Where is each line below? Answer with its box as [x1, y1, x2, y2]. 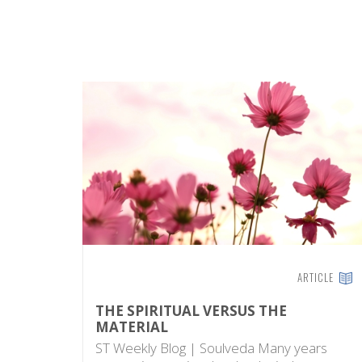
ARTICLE [297, 268, 337, 285]
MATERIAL [95, 317, 168, 336]
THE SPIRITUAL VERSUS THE [95, 301, 287, 320]
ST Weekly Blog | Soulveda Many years [95, 338, 327, 357]
